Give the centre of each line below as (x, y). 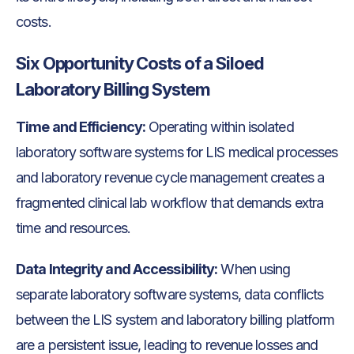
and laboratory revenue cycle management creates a (170, 178)
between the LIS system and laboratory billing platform (175, 320)
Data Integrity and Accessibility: (117, 269)
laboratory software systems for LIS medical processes (177, 153)
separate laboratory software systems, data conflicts (170, 295)
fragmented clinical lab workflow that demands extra (170, 203)
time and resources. (73, 228)
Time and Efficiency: (81, 127)
